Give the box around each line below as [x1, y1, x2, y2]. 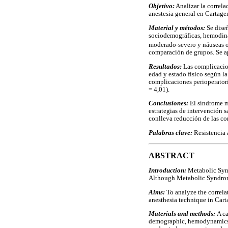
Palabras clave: [149, 129, 192, 136]
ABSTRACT [149, 151, 194, 160]
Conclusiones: [149, 100, 188, 107]
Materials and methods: [149, 210, 217, 218]
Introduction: [149, 166, 188, 174]
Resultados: [149, 63, 182, 70]
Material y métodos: [149, 24, 205, 32]
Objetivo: [149, 3, 175, 10]
